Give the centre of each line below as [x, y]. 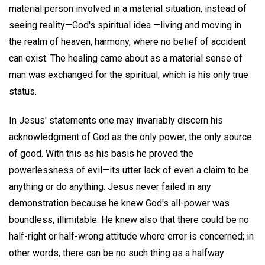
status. [23, 91]
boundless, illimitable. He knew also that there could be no [129, 219]
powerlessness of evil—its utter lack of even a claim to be [129, 170]
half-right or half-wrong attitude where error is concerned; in [131, 236]
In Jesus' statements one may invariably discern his [116, 120]
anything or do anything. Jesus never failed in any [110, 186]
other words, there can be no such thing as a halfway [117, 253]
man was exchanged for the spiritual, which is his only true [129, 75]
